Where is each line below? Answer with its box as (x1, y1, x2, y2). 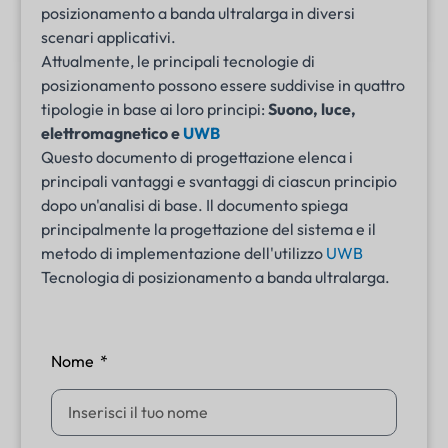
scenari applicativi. (41, 26, 176, 47)
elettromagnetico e (41, 122, 183, 143)
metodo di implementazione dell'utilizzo (41, 242, 326, 263)
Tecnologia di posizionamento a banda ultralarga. (41, 266, 390, 287)
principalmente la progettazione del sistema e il (41, 218, 376, 239)
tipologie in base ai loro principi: (41, 98, 268, 119)
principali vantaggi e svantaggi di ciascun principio (41, 170, 397, 191)
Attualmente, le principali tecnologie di (41, 50, 315, 71)
